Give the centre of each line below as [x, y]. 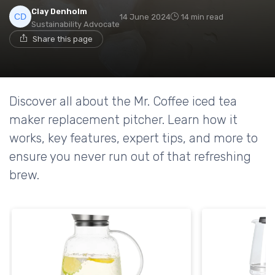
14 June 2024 [145, 17]
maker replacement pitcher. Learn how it [123, 119]
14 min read [202, 17]
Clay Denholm [59, 11]
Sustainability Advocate [76, 24]
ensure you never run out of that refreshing [130, 156]
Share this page [63, 39]
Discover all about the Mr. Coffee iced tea [123, 101]
